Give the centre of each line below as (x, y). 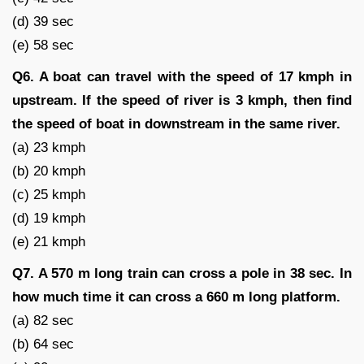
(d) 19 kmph (49, 218)
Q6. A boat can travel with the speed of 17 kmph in (182, 76)
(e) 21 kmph (49, 241)
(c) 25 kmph (49, 194)
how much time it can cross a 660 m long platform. (176, 297)
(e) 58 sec (43, 45)
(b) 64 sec (43, 344)
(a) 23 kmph (49, 147)
